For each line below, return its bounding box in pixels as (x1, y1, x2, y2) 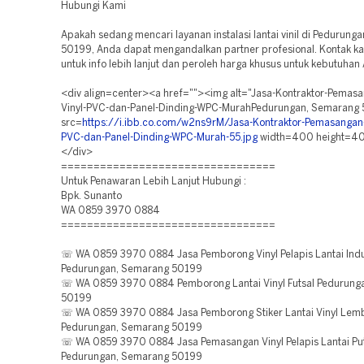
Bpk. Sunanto (61, 192, 122, 201)
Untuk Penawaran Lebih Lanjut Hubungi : (61, 177, 246, 186)
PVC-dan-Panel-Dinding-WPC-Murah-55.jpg (61, 133, 258, 142)
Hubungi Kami (61, 2, 126, 11)
